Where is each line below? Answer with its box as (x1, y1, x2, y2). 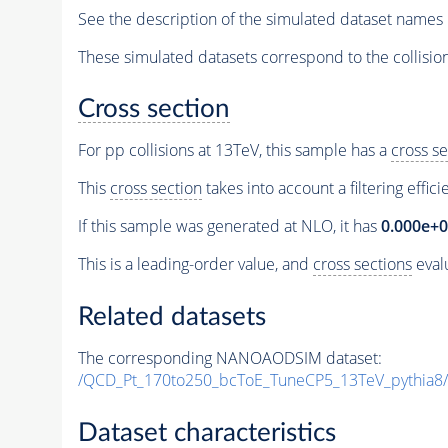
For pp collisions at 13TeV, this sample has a (77, 139, 391, 162)
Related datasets (77, 304, 266, 330)
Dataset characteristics (77, 419, 336, 446)
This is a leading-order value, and (77, 253, 313, 276)
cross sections (312, 253, 412, 276)
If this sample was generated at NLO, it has (77, 215, 381, 238)
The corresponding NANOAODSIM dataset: (77, 347, 382, 369)
